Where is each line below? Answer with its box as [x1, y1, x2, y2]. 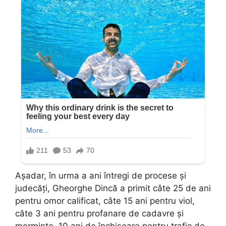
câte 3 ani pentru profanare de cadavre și [15, 208, 184, 218]
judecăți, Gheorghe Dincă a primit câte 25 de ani [15, 183, 211, 193]
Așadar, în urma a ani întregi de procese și [15, 170, 186, 181]
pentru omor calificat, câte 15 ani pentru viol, [15, 195, 195, 206]
